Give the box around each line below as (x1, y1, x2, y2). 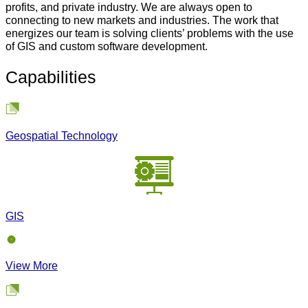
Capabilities (5, 67, 96, 87)
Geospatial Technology (5, 129, 118, 142)
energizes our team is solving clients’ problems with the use (5, 26, 294, 39)
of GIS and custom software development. (5, 39, 208, 52)
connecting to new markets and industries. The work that (5, 13, 278, 26)
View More (5, 259, 58, 272)
